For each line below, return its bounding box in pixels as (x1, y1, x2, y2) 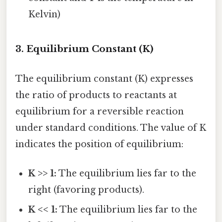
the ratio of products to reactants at (15, 89, 177, 101)
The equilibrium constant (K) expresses (15, 73, 193, 84)
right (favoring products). (28, 184, 145, 195)
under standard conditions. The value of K (15, 122, 206, 133)
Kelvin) (28, 8, 61, 20)
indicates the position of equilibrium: (15, 138, 183, 150)
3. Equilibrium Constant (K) (15, 43, 154, 55)
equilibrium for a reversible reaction (15, 106, 184, 117)
